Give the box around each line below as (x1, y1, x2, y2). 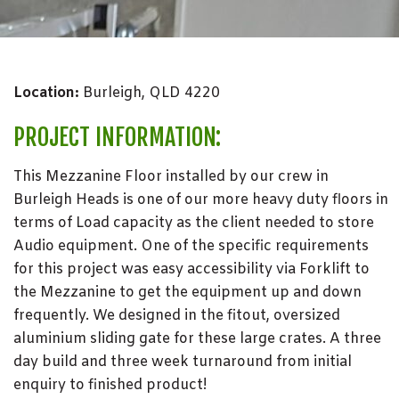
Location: (13, 84, 79, 102)
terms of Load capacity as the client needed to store (13, 214, 374, 232)
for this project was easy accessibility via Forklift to (13, 260, 370, 279)
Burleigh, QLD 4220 (79, 84, 220, 102)
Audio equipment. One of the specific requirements (13, 237, 369, 256)
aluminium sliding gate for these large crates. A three (13, 330, 381, 348)
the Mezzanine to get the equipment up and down (13, 283, 362, 302)
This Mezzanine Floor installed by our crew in (13, 167, 329, 186)
